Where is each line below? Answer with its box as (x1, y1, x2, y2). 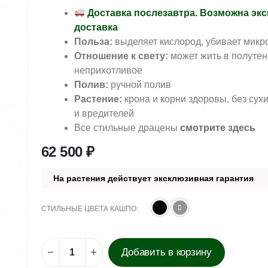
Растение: (74, 93, 122, 104)
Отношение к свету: (74, 50, 168, 61)
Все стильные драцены (74, 122, 180, 133)
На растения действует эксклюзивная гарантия (53, 173, 254, 183)
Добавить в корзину (121, 246, 212, 258)
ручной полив (108, 79, 171, 90)
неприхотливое (74, 65, 142, 75)
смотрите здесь (179, 122, 255, 133)
